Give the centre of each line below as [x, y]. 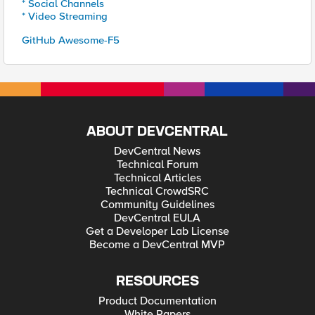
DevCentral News [157, 151]
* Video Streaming [65, 16]
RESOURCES [157, 282]
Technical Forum [157, 165]
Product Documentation [157, 301]
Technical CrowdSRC [157, 191]
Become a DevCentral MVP [157, 245]
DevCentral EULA [157, 218]
